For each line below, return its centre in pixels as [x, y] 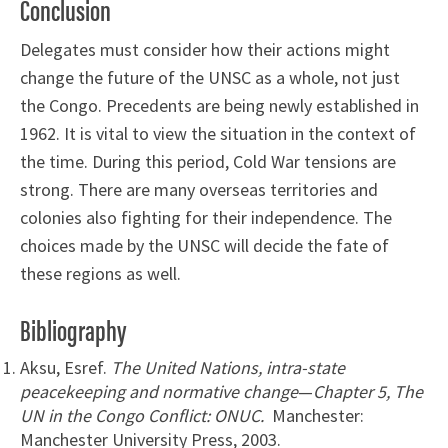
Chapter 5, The [368, 391]
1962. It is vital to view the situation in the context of [218, 133]
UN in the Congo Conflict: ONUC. [142, 415]
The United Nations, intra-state [228, 367]
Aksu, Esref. [65, 367]
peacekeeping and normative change [159, 391]
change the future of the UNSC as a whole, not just [210, 77]
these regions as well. [100, 273]
